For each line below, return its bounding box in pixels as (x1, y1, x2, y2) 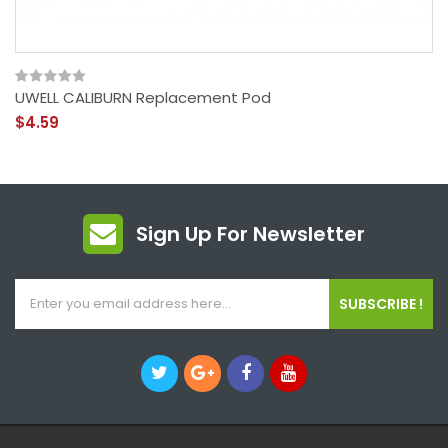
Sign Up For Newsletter (136, 219, 365, 248)
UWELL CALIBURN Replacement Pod (15, 86, 271, 108)
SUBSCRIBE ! (339, 293, 423, 314)
